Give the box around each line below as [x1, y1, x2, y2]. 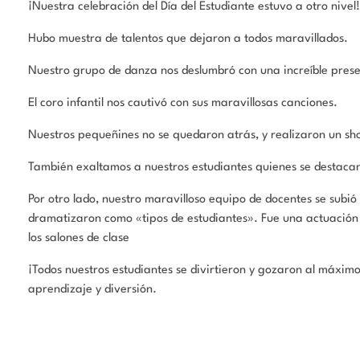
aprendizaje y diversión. [28, 283, 157, 296]
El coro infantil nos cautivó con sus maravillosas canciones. [28, 96, 337, 109]
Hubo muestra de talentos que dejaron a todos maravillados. [28, 32, 348, 45]
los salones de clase [28, 231, 129, 244]
